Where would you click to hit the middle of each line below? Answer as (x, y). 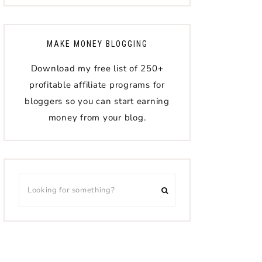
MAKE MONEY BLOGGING (97, 44)
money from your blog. (97, 118)
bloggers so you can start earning (97, 101)
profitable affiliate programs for (97, 85)
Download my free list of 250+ (97, 68)
